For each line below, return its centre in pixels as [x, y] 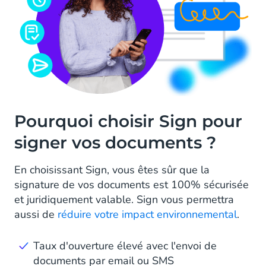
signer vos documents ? [115, 142]
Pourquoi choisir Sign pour [128, 121]
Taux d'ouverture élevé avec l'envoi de [125, 246]
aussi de [36, 214]
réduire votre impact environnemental [147, 214]
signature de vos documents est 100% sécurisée [132, 184]
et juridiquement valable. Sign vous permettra [124, 199]
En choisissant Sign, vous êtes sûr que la [112, 170]
